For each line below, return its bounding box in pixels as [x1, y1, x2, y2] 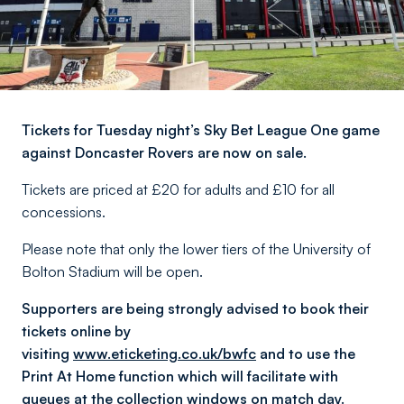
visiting [22, 344, 73, 363]
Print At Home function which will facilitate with [22, 367, 338, 385]
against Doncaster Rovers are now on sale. [22, 143, 307, 161]
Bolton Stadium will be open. [22, 262, 203, 280]
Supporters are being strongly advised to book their [22, 299, 369, 317]
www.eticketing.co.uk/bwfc [73, 344, 256, 363]
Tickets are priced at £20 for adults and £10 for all [22, 180, 335, 198]
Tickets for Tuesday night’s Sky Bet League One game [22, 121, 380, 139]
